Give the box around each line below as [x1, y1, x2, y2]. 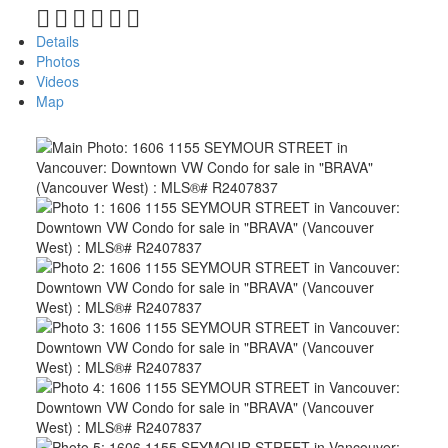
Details [35, 31, 79, 52]
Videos [35, 71, 79, 92]
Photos [35, 51, 80, 72]
